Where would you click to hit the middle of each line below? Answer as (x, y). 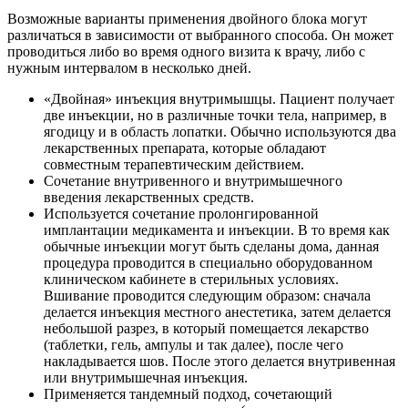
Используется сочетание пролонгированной (181, 213)
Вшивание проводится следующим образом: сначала (207, 295)
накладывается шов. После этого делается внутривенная (219, 361)
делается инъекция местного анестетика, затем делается (217, 311)
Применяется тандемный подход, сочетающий (188, 393)
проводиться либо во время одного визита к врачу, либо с (186, 51)
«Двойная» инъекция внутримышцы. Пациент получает (219, 98)
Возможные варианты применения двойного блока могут (187, 18)
